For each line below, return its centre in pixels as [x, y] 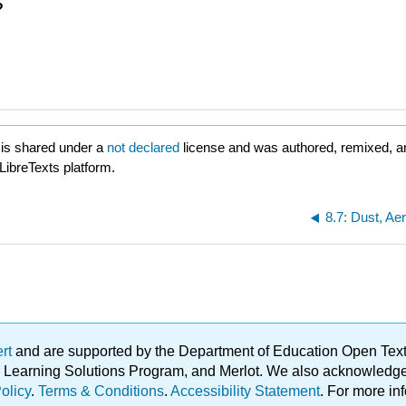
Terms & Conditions [101, 391]
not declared [145, 147]
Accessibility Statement [245, 391]
